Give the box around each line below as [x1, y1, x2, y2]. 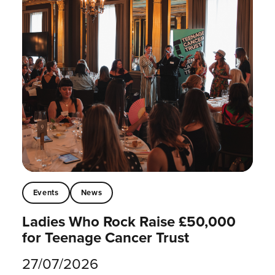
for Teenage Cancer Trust [21, 226, 189, 248]
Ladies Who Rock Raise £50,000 [21, 210, 236, 232]
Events [33, 186, 59, 198]
